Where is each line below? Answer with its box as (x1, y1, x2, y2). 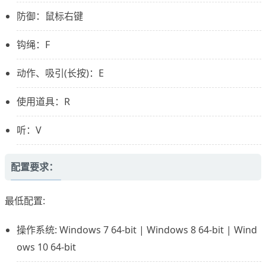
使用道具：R (17, 95, 70, 109)
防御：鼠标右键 (17, 9, 83, 23)
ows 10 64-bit (17, 240, 76, 254)
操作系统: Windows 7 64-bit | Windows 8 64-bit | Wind (17, 223, 257, 237)
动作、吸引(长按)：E (17, 66, 104, 80)
